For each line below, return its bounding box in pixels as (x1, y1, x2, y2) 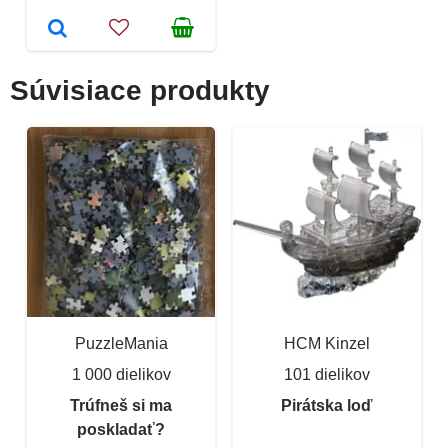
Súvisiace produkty (10, 74, 270, 106)
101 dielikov (284, 365, 370, 383)
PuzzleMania (74, 334, 168, 352)
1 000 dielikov (71, 365, 171, 383)
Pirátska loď (281, 396, 373, 414)
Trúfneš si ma (70, 396, 172, 414)
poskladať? (77, 420, 165, 438)
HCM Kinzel (284, 334, 370, 352)
